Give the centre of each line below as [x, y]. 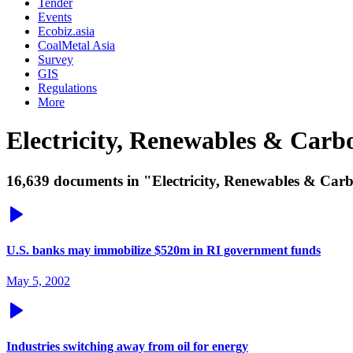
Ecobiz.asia [66, 31]
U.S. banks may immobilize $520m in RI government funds [163, 250]
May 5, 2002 [38, 281]
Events [55, 17]
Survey [56, 59]
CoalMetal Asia [76, 45]
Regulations [67, 88]
